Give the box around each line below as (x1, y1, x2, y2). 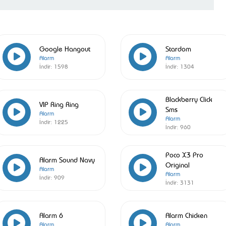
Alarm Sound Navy (39, 154, 95, 164)
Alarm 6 (39, 210, 63, 219)
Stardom (165, 43, 191, 53)
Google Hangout (39, 43, 90, 53)
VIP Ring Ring (39, 99, 79, 108)
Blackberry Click (165, 94, 212, 103)
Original (165, 159, 190, 169)
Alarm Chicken (165, 210, 207, 219)
